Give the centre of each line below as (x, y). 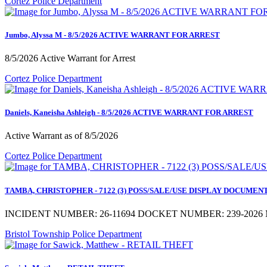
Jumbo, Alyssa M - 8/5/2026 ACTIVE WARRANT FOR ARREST (112, 35)
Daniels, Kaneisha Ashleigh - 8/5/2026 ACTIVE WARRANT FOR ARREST (129, 113)
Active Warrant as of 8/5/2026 (61, 136)
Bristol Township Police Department (73, 234)
